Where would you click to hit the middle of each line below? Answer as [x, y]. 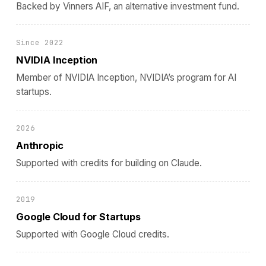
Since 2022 [39, 42]
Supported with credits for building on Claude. [109, 163]
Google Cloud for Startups [78, 216]
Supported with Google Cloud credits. [92, 234]
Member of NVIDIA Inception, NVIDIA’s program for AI [126, 78]
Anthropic [39, 146]
